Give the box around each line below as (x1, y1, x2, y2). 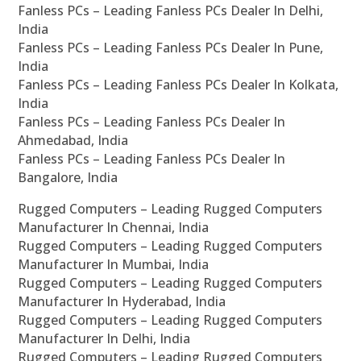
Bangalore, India (18, 168, 118, 187)
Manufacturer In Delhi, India (18, 330, 191, 348)
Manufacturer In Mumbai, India (18, 255, 210, 274)
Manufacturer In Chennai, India (18, 218, 210, 237)
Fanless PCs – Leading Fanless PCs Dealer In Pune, (18, 39, 324, 57)
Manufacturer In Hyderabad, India (18, 293, 226, 311)
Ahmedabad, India (18, 131, 129, 150)
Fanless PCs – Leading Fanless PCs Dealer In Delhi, (18, 2, 324, 20)
